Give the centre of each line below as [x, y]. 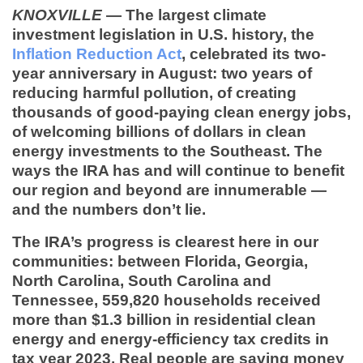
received [287, 300]
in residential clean [244, 319]
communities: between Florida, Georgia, [160, 261]
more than [52, 319]
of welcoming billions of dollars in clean [159, 131]
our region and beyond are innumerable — [169, 190]
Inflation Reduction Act [97, 53]
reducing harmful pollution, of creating [154, 92]
